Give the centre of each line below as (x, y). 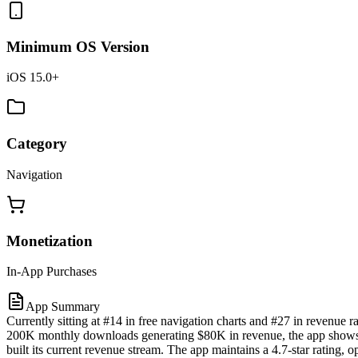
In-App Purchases (52, 272)
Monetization (50, 241)
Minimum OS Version (78, 46)
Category (37, 144)
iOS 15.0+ (33, 78)
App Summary (63, 307)
